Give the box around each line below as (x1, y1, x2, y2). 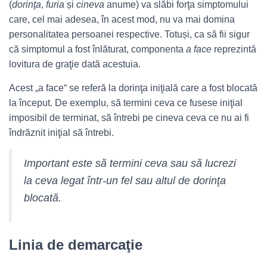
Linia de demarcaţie (9, 237, 142, 253)
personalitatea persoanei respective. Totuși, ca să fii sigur (9, 29, 250, 39)
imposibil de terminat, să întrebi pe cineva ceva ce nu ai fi (9, 113, 249, 123)
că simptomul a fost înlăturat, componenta (9, 44, 186, 54)
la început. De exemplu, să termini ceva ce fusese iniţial (9, 98, 243, 108)
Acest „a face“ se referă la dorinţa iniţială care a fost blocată (9, 83, 257, 93)
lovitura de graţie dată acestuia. (9, 59, 141, 69)
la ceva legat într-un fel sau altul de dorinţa (24, 175, 226, 187)
